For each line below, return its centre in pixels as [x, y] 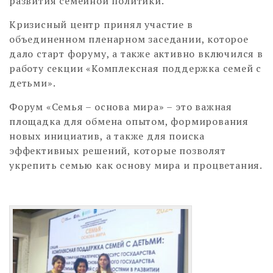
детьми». [33, 83]
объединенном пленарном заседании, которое [129, 39]
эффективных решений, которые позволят [118, 151]
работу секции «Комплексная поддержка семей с [136, 69]
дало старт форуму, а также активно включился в [136, 54]
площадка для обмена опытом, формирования [129, 122]
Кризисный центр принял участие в [101, 25]
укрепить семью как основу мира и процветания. [136, 165]
